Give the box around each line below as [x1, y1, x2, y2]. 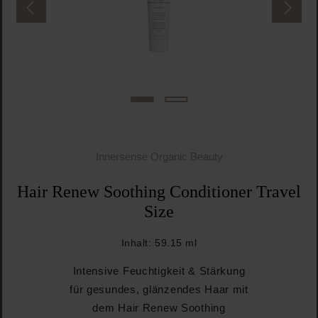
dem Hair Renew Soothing [92, 302, 226, 314]
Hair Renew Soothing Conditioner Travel [17, 182, 301, 201]
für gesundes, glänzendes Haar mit [70, 283, 248, 295]
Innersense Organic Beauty [95, 150, 223, 163]
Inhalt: [121, 236, 155, 248]
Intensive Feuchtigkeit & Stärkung [72, 265, 246, 277]
